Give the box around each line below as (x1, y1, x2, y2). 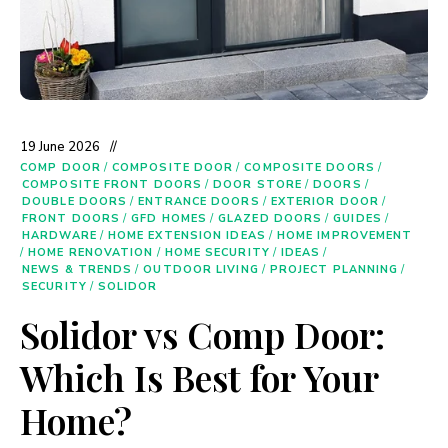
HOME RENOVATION (28, 245, 154, 260)
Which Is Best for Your (20, 353, 378, 401)
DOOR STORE (213, 177, 303, 192)
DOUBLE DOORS (22, 194, 128, 209)
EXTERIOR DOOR (270, 194, 379, 209)
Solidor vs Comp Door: (20, 310, 385, 358)
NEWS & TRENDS (22, 262, 133, 277)
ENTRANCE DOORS (138, 194, 260, 209)
